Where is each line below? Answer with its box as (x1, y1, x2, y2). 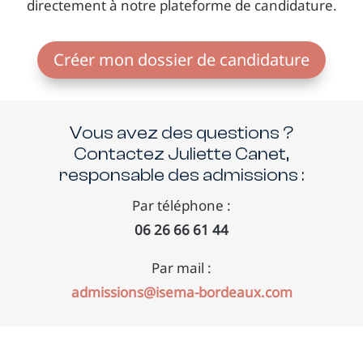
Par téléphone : (132, 196, 231, 216)
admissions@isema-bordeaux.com (70, 283, 293, 302)
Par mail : (152, 258, 211, 278)
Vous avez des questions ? (70, 122, 293, 144)
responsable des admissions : (59, 164, 304, 186)
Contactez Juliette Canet (74, 143, 286, 165)
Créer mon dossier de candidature (53, 49, 310, 71)
